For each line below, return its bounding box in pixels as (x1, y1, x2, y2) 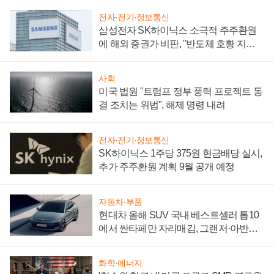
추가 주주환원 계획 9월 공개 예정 (98, 161, 235, 172)
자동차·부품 (98, 196, 143, 207)
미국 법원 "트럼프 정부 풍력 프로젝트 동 (98, 86, 262, 97)
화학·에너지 (98, 258, 143, 268)
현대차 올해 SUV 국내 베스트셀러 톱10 (98, 209, 259, 220)
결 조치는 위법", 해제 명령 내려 (98, 100, 226, 111)
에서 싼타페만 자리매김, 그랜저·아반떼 (98, 223, 258, 234)
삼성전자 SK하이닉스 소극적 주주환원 (98, 24, 257, 35)
